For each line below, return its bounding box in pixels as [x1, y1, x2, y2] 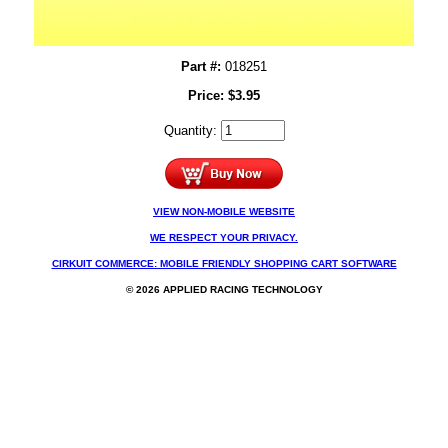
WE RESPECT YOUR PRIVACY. [150, 232, 298, 244]
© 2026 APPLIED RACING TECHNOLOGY [125, 284, 323, 296]
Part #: [181, 59, 221, 75]
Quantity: [163, 123, 221, 139]
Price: [188, 88, 228, 104]
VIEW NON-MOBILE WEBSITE [153, 206, 295, 218]
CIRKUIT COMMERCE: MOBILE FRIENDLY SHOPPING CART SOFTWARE [51, 258, 397, 270]
